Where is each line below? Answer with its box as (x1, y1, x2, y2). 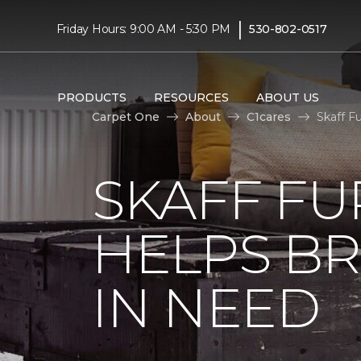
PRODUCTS (56, 89, 127, 105)
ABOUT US (255, 89, 319, 105)
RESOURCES (153, 89, 229, 105)
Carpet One (92, 109, 160, 124)
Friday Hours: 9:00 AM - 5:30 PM (56, 21, 231, 36)
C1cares (247, 109, 291, 124)
